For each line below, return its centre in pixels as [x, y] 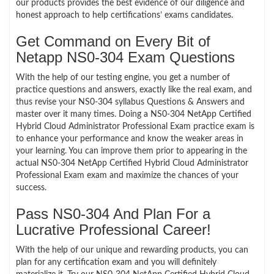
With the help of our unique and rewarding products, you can [132, 250]
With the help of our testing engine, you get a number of [123, 77]
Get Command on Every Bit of [113, 41]
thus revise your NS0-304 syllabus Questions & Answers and [130, 102]
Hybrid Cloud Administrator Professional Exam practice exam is [135, 126]
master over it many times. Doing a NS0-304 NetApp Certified [134, 114]
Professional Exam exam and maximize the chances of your [127, 175]
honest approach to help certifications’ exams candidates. [124, 15]
